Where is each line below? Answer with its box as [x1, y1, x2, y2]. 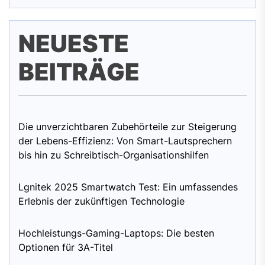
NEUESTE [18, 29, 129, 58]
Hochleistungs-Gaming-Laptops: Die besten [18, 227, 214, 239]
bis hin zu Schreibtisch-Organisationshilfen [18, 149, 209, 161]
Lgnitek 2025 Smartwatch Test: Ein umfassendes [18, 181, 238, 193]
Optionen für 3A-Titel [18, 241, 113, 253]
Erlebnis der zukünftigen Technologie [18, 195, 185, 207]
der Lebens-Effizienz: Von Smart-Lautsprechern [18, 135, 232, 147]
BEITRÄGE [18, 57, 140, 86]
